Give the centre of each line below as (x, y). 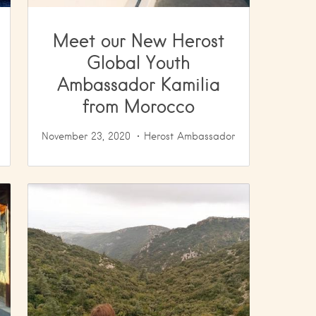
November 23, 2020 (86, 136)
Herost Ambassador (190, 136)
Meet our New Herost (138, 40)
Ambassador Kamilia (138, 84)
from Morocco (138, 106)
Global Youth (138, 62)
